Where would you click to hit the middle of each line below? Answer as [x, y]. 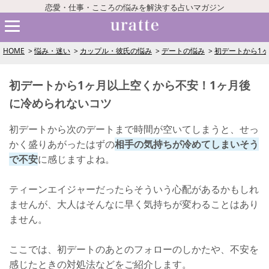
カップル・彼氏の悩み [116, 51]
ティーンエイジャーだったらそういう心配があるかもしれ [134, 189]
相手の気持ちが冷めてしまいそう [187, 144]
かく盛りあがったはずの [62, 144]
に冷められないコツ [60, 103]
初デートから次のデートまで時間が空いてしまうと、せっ [134, 129]
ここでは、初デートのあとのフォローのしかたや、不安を [134, 249]
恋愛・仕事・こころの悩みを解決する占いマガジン [134, 7]
